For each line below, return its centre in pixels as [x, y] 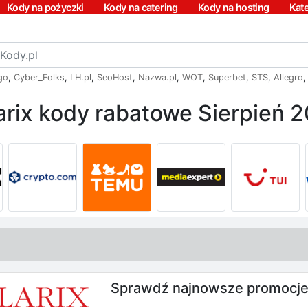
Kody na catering [141, 7]
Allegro [288, 77]
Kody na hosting [233, 7]
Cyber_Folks [39, 77]
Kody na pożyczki [45, 7]
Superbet [227, 77]
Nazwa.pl [157, 77]
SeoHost [115, 77]
